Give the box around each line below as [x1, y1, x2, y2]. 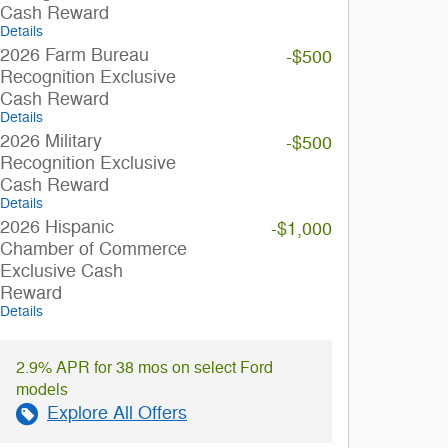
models [16, 380, 68, 400]
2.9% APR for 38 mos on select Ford [16, 358, 273, 378]
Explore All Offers [47, 402, 187, 424]
